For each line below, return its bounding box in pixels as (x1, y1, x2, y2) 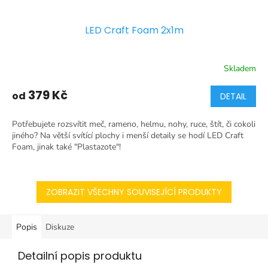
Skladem (224, 62, 256, 74)
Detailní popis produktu (18, 248, 142, 264)
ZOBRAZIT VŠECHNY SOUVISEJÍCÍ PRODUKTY (46, 186, 222, 199)
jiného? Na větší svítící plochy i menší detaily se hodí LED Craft (12, 130, 243, 142)
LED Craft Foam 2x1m (84, 23, 184, 38)
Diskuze (45, 221, 74, 233)
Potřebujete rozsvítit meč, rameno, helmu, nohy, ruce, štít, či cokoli (12, 118, 255, 130)
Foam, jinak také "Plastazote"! (12, 141, 121, 153)
